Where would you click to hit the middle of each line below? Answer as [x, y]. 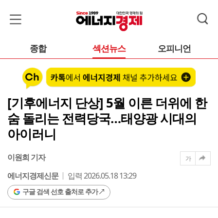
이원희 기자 [26, 157]
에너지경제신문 [33, 175]
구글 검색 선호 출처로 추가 [60, 191]
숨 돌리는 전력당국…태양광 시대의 [102, 118]
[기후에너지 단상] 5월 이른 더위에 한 [107, 102]
